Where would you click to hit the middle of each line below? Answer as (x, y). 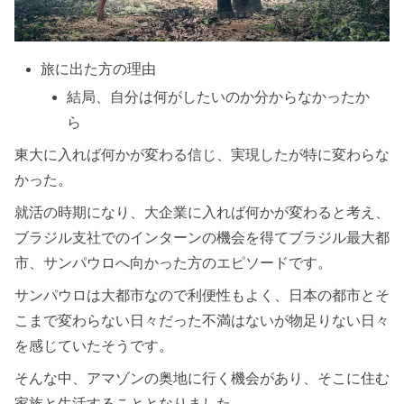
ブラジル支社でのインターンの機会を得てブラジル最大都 (202, 238)
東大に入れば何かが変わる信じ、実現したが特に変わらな (202, 155)
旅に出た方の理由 (99, 69)
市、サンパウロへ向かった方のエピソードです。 (173, 263)
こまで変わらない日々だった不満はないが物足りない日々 (202, 321)
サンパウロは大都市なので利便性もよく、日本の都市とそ (202, 296)
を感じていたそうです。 (94, 346)
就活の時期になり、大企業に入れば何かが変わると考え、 (202, 213)
